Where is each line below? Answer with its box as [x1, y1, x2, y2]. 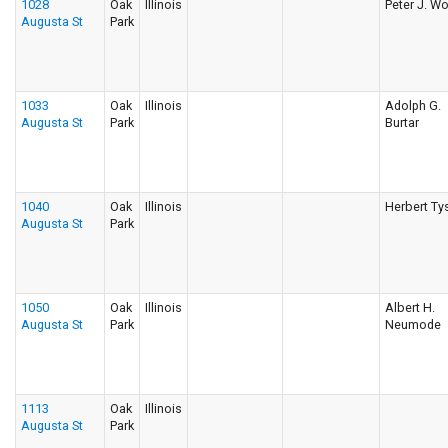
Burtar [385, 115, 419, 130]
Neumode [385, 317, 441, 332]
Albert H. [385, 300, 435, 315]
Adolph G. [385, 98, 441, 113]
